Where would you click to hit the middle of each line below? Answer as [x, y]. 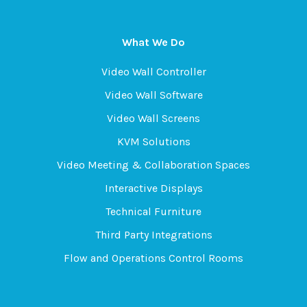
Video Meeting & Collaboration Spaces [153, 165]
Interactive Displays [153, 188]
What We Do [153, 42]
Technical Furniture [153, 211]
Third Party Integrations [153, 235]
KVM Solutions [153, 142]
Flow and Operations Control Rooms [153, 258]
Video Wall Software [153, 95]
